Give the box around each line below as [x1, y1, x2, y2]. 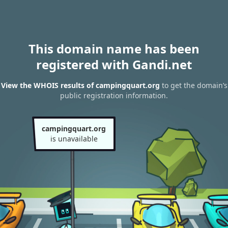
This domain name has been [28, 40, 199, 57]
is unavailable [50, 134, 98, 144]
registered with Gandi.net [36, 56, 192, 73]
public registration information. [60, 91, 168, 101]
